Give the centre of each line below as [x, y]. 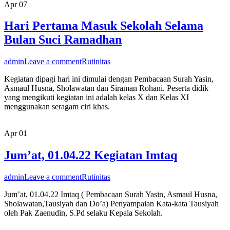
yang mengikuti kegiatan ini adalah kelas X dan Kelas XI [97, 98]
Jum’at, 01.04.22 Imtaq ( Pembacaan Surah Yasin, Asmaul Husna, [111, 195]
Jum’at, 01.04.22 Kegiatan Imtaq [91, 155]
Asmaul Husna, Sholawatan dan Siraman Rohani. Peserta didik [106, 88]
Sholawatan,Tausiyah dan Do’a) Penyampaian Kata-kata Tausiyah [111, 204]
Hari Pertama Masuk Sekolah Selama [104, 26]
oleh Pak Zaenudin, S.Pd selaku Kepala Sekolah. [83, 213]
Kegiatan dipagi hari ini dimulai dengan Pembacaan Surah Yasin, [109, 79]
